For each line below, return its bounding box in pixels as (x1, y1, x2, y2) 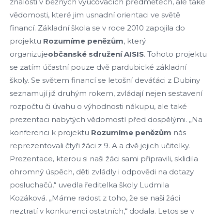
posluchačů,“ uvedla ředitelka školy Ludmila (10, 180, 169, 190)
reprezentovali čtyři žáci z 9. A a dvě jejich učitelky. (10, 141, 190, 151)
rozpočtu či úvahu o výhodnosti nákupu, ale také (10, 102, 187, 111)
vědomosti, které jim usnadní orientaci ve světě (10, 10, 180, 20)
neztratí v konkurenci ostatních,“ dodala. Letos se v (10, 206, 194, 216)
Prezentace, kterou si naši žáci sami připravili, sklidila (10, 154, 198, 164)
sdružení (89, 49, 122, 59)
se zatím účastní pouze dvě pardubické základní (10, 62, 186, 72)
